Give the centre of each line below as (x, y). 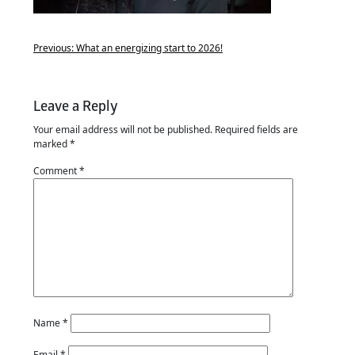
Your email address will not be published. (123, 130)
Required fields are (256, 130)
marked (52, 144)
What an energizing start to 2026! (149, 48)
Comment (56, 171)
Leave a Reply (76, 107)
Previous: (53, 48)
